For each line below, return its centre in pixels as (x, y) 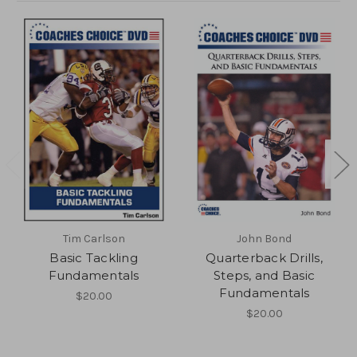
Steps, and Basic (264, 275)
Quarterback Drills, (264, 257)
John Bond (264, 238)
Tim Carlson (94, 238)
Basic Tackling (94, 257)
